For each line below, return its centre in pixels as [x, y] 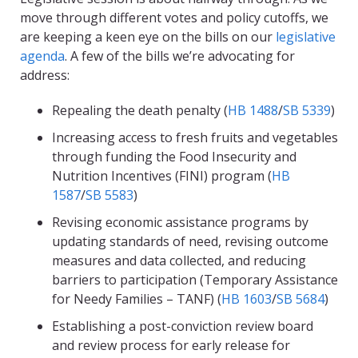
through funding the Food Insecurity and [174, 157]
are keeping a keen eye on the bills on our [148, 37]
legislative [306, 37]
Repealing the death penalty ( [140, 111]
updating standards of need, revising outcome [190, 242]
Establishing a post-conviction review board [183, 326]
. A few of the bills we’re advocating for [180, 56]
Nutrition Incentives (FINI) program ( [162, 176]
